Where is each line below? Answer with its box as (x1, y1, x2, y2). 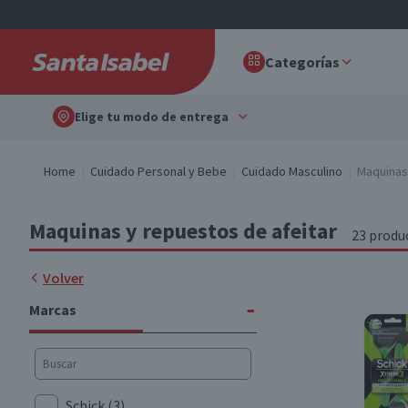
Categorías (265, 53, 340, 71)
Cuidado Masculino (241, 163, 342, 179)
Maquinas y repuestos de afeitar (29, 217, 337, 245)
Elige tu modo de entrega (75, 108, 229, 125)
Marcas (29, 301, 76, 319)
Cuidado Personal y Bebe (90, 163, 227, 179)
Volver (43, 269, 84, 287)
